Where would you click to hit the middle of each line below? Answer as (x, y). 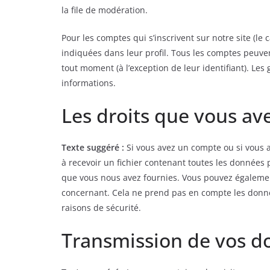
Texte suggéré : (94, 147)
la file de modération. (105, 10)
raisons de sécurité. (101, 208)
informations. (89, 83)
